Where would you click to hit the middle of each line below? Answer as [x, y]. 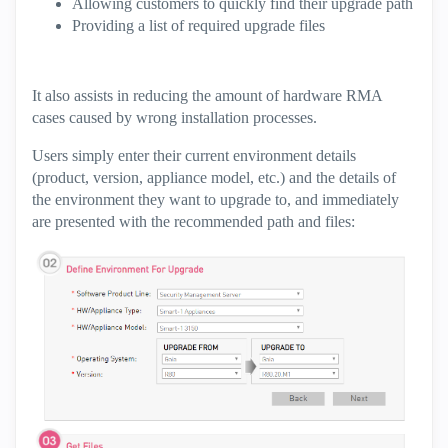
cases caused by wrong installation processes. [174, 118]
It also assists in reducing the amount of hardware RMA [207, 96]
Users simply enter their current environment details [194, 156]
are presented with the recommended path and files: [193, 222]
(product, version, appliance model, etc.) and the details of [214, 178]
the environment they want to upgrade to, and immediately [215, 200]
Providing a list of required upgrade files [198, 26]
